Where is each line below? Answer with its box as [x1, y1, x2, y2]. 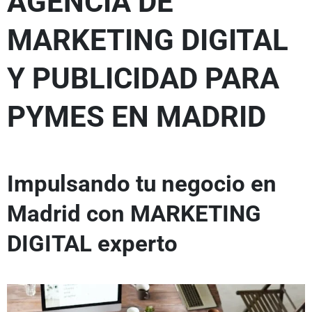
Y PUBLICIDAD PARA [7, 61, 279, 95]
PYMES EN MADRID [7, 100, 266, 134]
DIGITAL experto [7, 230, 178, 257]
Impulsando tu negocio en [7, 170, 276, 197]
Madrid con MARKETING [7, 200, 261, 227]
